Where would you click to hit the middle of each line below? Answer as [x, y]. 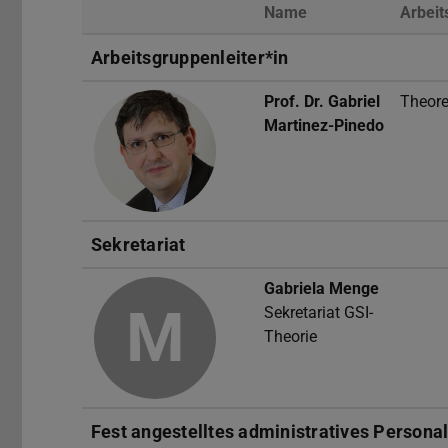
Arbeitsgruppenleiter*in [190, 58]
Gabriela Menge [321, 289]
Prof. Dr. [296, 102]
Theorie [290, 337]
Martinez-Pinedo [324, 126]
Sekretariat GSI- [318, 313]
